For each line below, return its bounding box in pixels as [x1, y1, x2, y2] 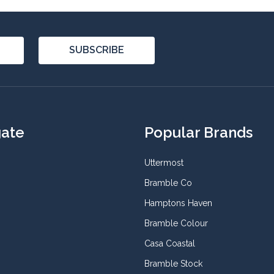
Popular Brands [144, 123, 253, 141]
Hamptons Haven [144, 198, 212, 208]
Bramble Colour [144, 218, 208, 228]
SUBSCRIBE [69, 44, 124, 56]
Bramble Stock [144, 258, 202, 268]
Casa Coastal [144, 238, 195, 248]
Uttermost [144, 157, 183, 168]
